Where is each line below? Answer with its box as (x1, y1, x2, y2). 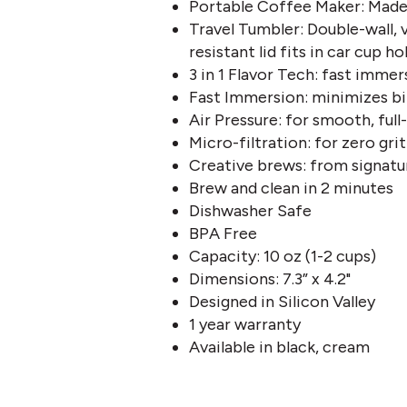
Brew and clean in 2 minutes (188, 178, 393, 198)
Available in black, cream (188, 337, 370, 357)
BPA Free (188, 223, 257, 243)
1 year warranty (188, 314, 301, 334)
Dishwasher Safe (188, 201, 312, 221)
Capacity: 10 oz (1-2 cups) (188, 246, 376, 266)
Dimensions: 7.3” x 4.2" (188, 269, 351, 289)
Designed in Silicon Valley (188, 292, 375, 312)
